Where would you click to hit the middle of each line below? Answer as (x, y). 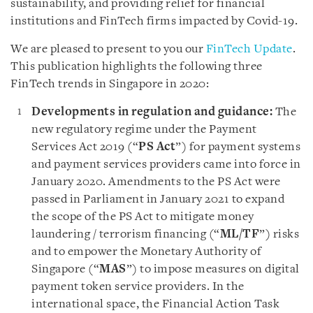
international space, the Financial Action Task (155, 304)
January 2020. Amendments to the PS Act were (156, 182)
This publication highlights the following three (137, 67)
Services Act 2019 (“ (85, 147)
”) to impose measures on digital (213, 269)
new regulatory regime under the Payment (144, 130)
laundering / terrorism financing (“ (126, 234)
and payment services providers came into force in (166, 165)
